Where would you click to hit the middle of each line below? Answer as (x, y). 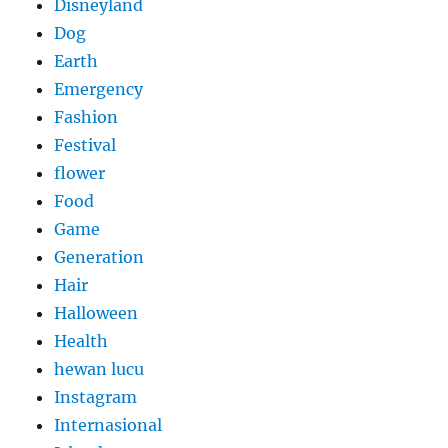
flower (80, 173)
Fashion (86, 117)
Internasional (108, 425)
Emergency (99, 89)
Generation (99, 257)
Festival (85, 145)
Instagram (96, 397)
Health (81, 341)
